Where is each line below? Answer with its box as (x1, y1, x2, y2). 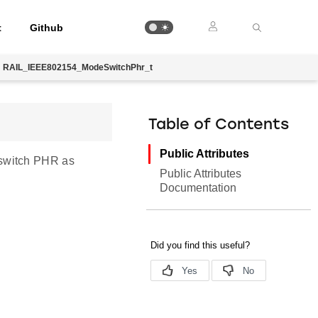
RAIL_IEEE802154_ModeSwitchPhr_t (3, 62, 153, 72)
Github (30, 21, 64, 33)
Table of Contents (148, 118, 290, 133)
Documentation (160, 182, 237, 194)
